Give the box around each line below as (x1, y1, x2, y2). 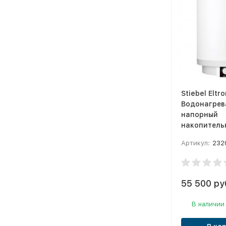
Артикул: (181, 139, 210, 147)
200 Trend (181, 131, 218, 140)
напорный (181, 110, 218, 119)
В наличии (191, 200, 224, 208)
